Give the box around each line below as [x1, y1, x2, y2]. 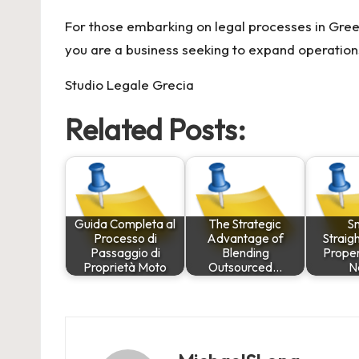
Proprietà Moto [83, 259, 167, 275]
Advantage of [207, 230, 284, 246]
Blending [221, 244, 269, 260]
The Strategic [209, 216, 281, 232]
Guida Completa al [75, 216, 175, 232]
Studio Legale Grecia [65, 75, 194, 93]
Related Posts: [65, 111, 246, 147]
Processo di [93, 230, 157, 246]
